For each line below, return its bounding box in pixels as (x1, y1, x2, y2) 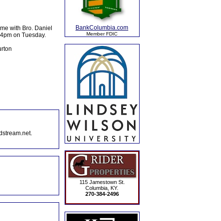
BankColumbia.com (75, 24, 128, 31)
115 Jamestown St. (79, 179, 125, 185)
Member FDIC (86, 31, 117, 37)
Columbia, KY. (85, 185, 118, 191)
